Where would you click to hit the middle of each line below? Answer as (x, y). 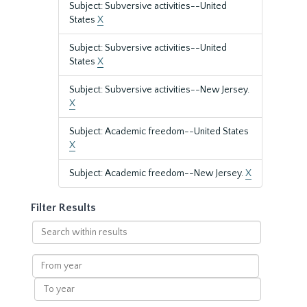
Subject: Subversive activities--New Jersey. (159, 90)
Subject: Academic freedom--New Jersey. (157, 173)
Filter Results (63, 208)
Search (46, 227)
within (45, 241)
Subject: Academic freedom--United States (159, 132)
